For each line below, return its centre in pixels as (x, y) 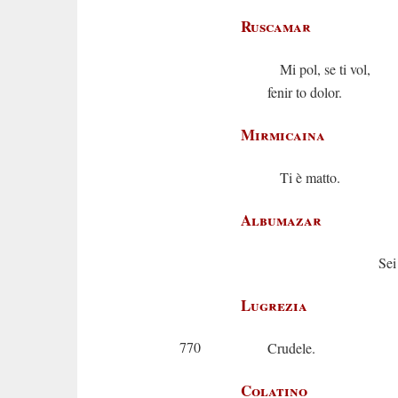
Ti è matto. (304, 177)
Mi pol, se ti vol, (319, 69)
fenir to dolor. (305, 92)
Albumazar (281, 220)
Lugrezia (274, 305)
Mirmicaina (283, 135)
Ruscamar (276, 26)
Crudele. (291, 348)
